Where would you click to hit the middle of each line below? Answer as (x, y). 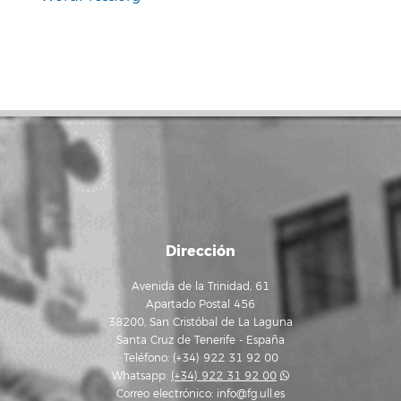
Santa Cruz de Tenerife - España (200, 341)
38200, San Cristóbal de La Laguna (200, 323)
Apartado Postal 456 (200, 305)
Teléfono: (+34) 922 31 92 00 (200, 359)
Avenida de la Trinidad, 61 (200, 287)
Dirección (200, 252)
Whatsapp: (141, 377)
